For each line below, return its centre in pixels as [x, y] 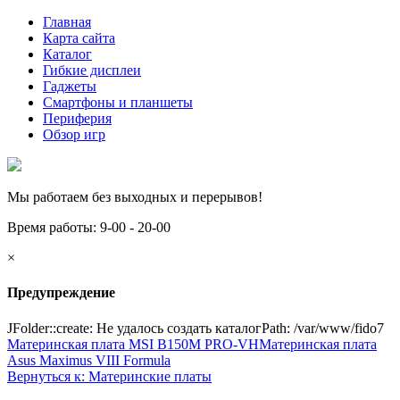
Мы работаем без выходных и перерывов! [135, 197]
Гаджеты [70, 86]
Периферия [77, 118]
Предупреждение [61, 293]
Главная [67, 22]
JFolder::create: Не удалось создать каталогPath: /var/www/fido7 [196, 328]
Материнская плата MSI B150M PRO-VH [133, 344]
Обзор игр [74, 134]
